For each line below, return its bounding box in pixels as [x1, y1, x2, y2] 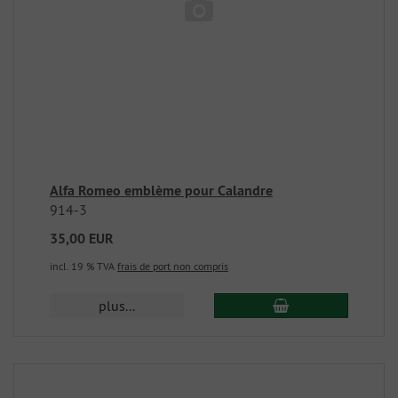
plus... [99, 297, 136, 314]
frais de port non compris [117, 259, 228, 273]
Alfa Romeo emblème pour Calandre [50, 181, 273, 200]
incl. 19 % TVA [50, 259, 117, 273]
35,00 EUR [50, 229, 114, 248]
